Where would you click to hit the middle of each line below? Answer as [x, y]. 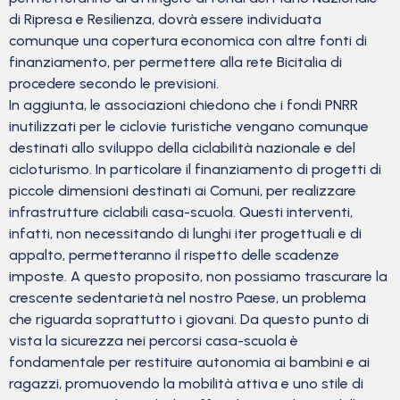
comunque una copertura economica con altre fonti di [188, 40]
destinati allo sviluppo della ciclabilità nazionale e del [182, 147]
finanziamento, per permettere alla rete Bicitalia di [175, 62]
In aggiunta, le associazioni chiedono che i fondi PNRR [183, 104]
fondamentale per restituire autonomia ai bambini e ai [189, 362]
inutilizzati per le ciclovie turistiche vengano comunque [189, 126]
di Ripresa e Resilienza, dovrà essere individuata [165, 19]
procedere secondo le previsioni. [114, 83]
